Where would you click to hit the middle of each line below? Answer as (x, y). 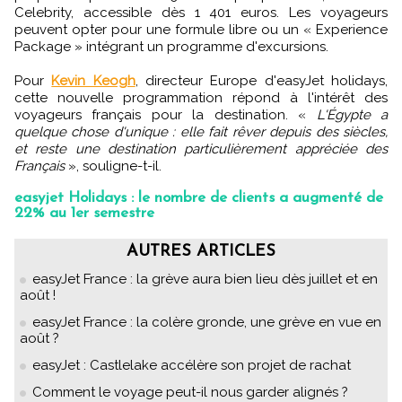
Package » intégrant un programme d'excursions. (171, 46)
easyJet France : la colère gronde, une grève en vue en (207, 322)
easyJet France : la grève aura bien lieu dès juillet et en (205, 279)
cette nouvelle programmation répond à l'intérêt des (201, 97)
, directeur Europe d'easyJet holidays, (262, 80)
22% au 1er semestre (84, 213)
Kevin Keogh (93, 80)
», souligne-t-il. (115, 166)
